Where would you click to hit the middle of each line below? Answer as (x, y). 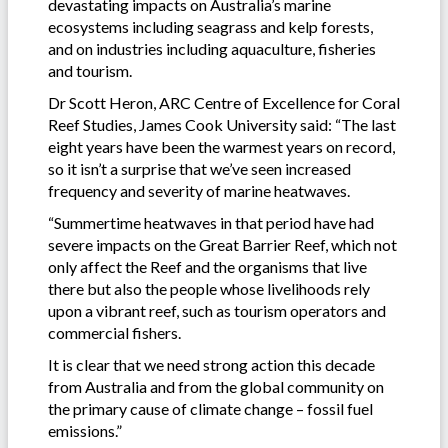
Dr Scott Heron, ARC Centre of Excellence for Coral (224, 102)
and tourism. (90, 70)
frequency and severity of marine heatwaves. (199, 190)
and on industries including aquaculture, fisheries (212, 48)
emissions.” (85, 430)
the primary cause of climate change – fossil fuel (210, 408)
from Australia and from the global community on (216, 386)
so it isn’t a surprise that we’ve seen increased (199, 168)
